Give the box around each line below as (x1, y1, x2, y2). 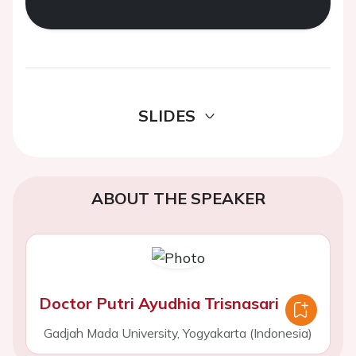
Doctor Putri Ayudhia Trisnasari (39, 293, 279, 313)
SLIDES (138, 106, 195, 126)
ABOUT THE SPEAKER (91, 188, 265, 208)
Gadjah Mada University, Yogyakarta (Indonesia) (44, 325, 312, 341)
